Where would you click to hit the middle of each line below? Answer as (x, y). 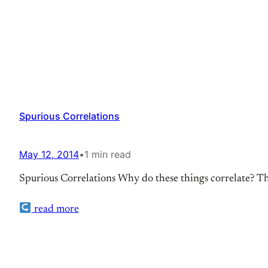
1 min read (108, 154)
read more (55, 209)
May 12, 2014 (49, 154)
